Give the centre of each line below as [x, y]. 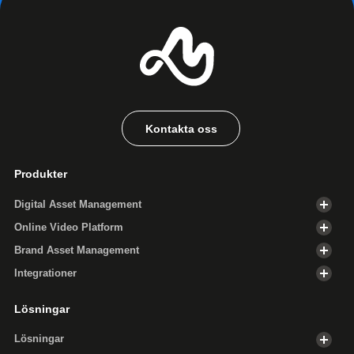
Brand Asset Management [77, 250]
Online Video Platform [69, 227]
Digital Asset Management [78, 204]
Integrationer [45, 273]
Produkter [41, 174]
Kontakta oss [181, 128]
